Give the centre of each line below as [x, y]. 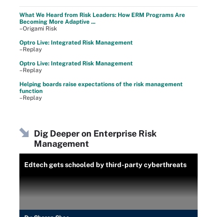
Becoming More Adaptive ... [57, 22]
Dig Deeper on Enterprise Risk [95, 133]
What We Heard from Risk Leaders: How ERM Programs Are [102, 15]
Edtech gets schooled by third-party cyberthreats [105, 164]
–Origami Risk [38, 28]
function [31, 91]
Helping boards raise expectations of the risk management [101, 84]
